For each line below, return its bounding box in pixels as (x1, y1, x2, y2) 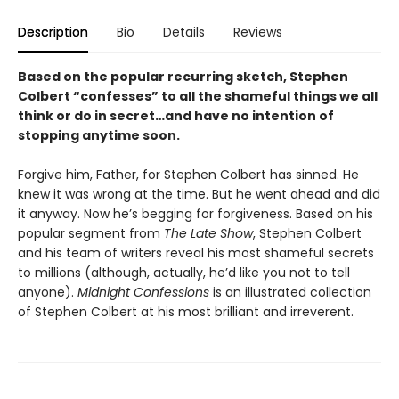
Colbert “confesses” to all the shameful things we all (18, 87, 378, 105)
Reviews (233, 23, 282, 41)
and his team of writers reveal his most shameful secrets (18, 244, 374, 262)
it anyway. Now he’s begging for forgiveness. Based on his (18, 205, 373, 223)
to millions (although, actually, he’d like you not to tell (18, 264, 350, 281)
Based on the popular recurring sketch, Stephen (18, 68, 348, 85)
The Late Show (164, 224, 253, 242)
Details (163, 23, 205, 41)
